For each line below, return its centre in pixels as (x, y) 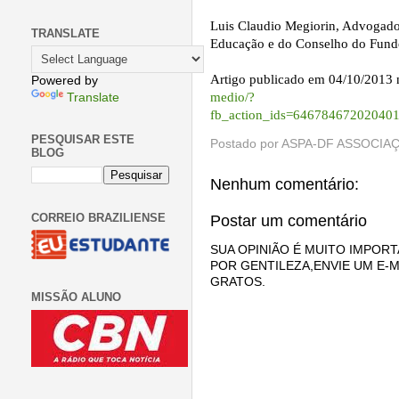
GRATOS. (238, 282)
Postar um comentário (289, 220)
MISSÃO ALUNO (76, 297)
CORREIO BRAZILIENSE (98, 217)
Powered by (65, 81)
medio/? (232, 98)
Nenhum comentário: (285, 184)
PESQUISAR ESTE (83, 140)
